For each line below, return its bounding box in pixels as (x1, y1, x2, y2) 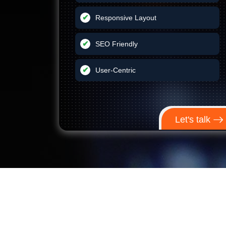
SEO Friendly (95, 40, 138, 48)
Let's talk (175, 114, 213, 125)
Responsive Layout (95, 14, 156, 22)
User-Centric (95, 66, 136, 74)
